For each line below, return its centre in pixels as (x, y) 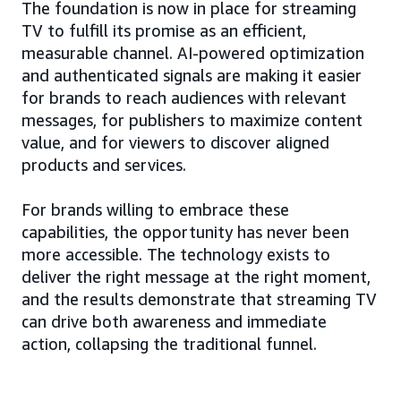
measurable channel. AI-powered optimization (193, 53)
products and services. (104, 165)
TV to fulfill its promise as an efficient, (164, 30)
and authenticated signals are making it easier (192, 75)
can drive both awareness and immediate (174, 321)
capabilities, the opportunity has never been (185, 232)
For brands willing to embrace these (155, 209)
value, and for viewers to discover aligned (175, 142)
